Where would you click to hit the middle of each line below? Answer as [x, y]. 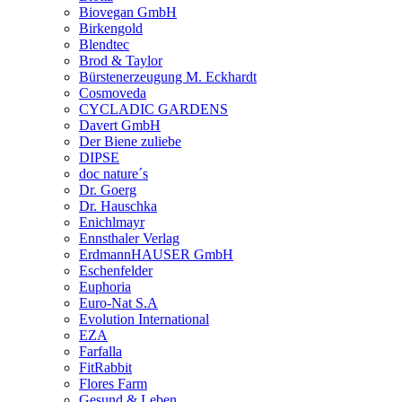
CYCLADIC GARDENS [153, 109]
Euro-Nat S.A [118, 302]
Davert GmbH [120, 125]
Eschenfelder [116, 270]
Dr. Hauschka [118, 205]
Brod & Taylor [121, 60]
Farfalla [100, 351]
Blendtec [104, 44]
